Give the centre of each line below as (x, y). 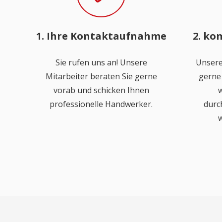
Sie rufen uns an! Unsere (101, 62)
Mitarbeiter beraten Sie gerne (101, 76)
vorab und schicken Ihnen (101, 90)
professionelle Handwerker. (101, 104)
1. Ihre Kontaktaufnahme (101, 36)
